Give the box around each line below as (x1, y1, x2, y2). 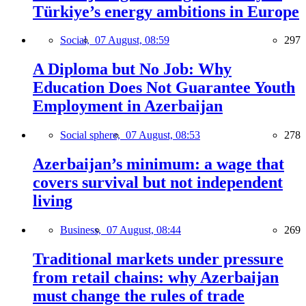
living (33, 192, 72, 210)
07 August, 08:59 (95, 34, 169, 46)
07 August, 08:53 (126, 129, 200, 141)
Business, (60, 224, 107, 236)
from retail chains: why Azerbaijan (33, 268, 279, 286)
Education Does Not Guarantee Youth (33, 79, 295, 97)
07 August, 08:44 (107, 224, 181, 236)
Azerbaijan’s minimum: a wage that (33, 155, 284, 173)
